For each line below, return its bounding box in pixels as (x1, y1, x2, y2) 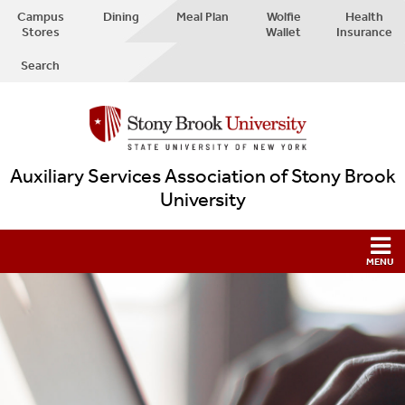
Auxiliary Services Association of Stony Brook (9, 165, 396, 189)
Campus (16, 9, 64, 24)
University (159, 188, 246, 212)
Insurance (336, 24, 393, 40)
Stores (21, 24, 60, 40)
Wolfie (266, 9, 301, 24)
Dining (103, 9, 140, 24)
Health (345, 9, 384, 24)
